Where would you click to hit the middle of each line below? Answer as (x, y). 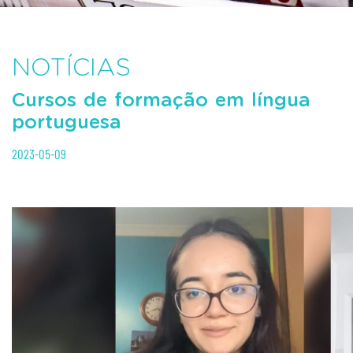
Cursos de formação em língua (161, 100)
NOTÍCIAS (71, 68)
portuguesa (67, 123)
